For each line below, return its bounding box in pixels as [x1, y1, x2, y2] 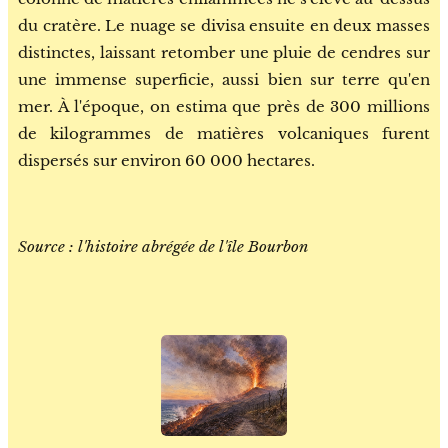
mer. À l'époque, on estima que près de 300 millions [18, 97, 430, 116]
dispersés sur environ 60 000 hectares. [18, 151, 315, 170]
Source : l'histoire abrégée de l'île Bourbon [18, 237, 308, 256]
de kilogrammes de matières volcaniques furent [18, 124, 430, 143]
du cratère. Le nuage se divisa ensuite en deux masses [18, 16, 430, 35]
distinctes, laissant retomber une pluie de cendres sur [18, 43, 430, 62]
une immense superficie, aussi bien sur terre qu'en [18, 70, 430, 89]
